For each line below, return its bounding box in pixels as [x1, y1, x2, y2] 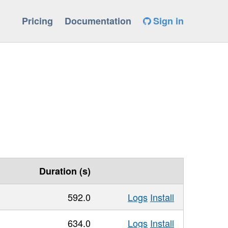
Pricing [22, 14, 53, 28]
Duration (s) [39, 164, 91, 178]
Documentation [65, 14, 131, 28]
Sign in [151, 14, 184, 28]
